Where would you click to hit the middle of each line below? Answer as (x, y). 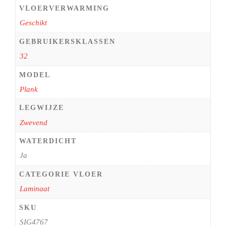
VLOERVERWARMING (64, 9)
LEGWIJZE (42, 108)
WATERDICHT (48, 141)
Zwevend (33, 122)
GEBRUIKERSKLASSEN (67, 41)
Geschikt (33, 23)
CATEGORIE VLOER (61, 174)
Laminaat (34, 189)
